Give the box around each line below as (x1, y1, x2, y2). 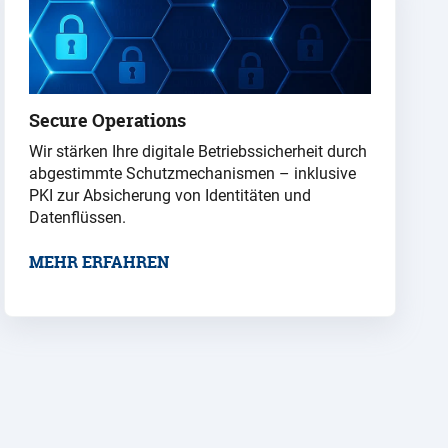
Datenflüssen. (29, 208, 126, 228)
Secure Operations (29, 108, 186, 134)
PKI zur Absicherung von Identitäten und (29, 186, 311, 206)
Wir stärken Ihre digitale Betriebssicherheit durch (29, 142, 367, 162)
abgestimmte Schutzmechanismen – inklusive (29, 164, 356, 184)
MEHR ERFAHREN (29, 251, 169, 274)
